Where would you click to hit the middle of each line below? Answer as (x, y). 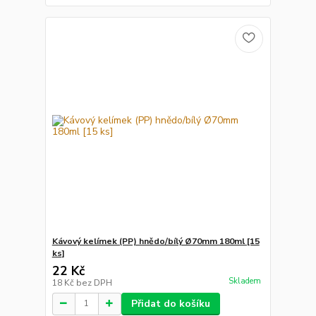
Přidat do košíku (170, 303)
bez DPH (94, 282)
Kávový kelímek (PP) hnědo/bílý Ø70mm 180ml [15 (156, 241)
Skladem (244, 281)
